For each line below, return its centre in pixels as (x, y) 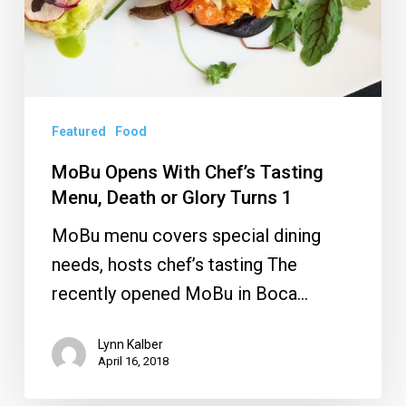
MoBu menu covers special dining (186, 236)
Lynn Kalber (130, 345)
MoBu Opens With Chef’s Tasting (187, 173)
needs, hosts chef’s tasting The (174, 265)
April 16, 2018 (133, 362)
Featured (78, 132)
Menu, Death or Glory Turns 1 (172, 198)
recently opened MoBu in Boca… (179, 294)
